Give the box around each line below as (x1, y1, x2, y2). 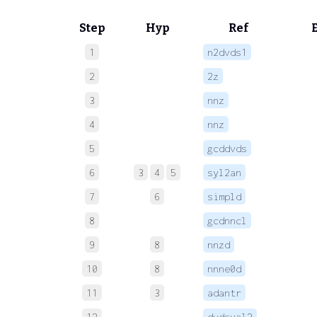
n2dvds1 (207, 45, 247, 58)
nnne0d (207, 262, 241, 275)
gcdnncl (207, 214, 247, 226)
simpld (207, 190, 241, 202)
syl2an (207, 166, 241, 178)
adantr (207, 286, 241, 299)
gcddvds (207, 142, 247, 154)
